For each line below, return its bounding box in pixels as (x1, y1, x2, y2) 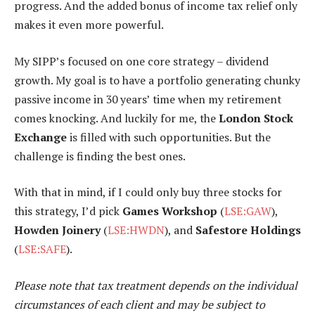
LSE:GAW (224, 203, 271, 219)
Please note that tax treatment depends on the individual (14, 277, 297, 293)
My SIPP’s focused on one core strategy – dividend (14, 53, 269, 69)
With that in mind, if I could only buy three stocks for (14, 184, 282, 200)
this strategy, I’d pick (14, 203, 122, 219)
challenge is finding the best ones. (14, 148, 186, 164)
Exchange (14, 129, 67, 145)
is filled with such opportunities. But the (67, 129, 271, 145)
